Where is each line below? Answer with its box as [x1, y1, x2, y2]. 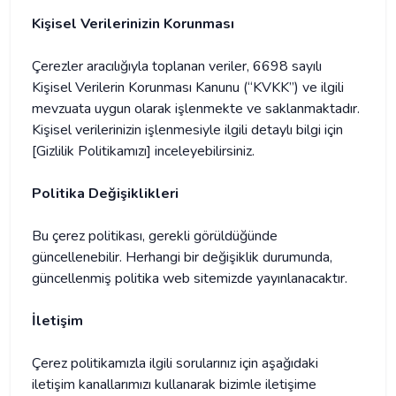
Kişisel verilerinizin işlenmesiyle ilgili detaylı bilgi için [32, 120, 343, 140]
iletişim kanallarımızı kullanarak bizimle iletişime [32, 375, 316, 394]
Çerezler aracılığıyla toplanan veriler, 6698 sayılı [32, 57, 322, 76]
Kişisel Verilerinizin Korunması [32, 14, 234, 34]
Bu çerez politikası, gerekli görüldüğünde [32, 226, 278, 246]
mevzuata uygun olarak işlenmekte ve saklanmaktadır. [32, 99, 360, 118]
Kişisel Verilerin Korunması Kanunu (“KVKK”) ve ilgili [32, 78, 344, 97]
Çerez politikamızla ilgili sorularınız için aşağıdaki [32, 354, 318, 373]
